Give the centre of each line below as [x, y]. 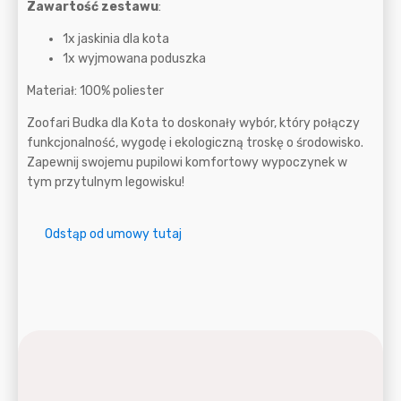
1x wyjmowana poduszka [134, 58]
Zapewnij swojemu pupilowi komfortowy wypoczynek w [187, 162]
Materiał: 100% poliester [95, 90]
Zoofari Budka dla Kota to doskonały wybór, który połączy [193, 123]
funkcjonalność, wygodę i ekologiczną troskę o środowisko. [195, 142]
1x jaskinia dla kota [116, 38]
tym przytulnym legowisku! [106, 182]
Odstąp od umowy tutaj [113, 234]
